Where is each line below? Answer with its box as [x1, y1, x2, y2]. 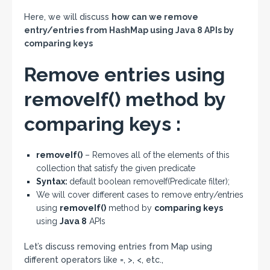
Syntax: [36, 177, 69, 186]
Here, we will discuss [24, 12, 111, 22]
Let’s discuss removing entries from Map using [24, 242, 212, 251]
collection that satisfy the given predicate [36, 163, 195, 173]
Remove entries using [24, 63, 225, 86]
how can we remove [111, 12, 198, 22]
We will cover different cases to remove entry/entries [36, 190, 243, 199]
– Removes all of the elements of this [83, 150, 230, 160]
